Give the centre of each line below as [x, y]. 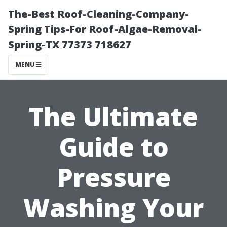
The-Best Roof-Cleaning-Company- [99, 14]
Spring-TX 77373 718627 [70, 44]
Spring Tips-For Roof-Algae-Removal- [105, 29]
